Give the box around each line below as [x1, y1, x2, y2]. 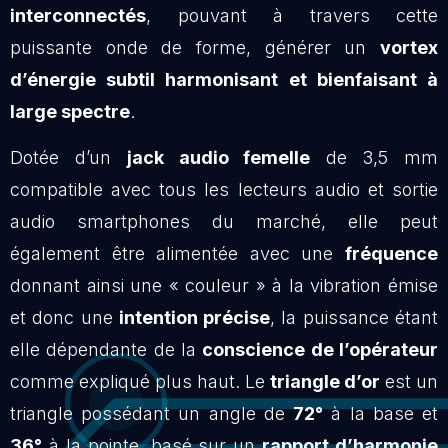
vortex [380, 36, 438, 58]
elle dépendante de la [10, 339, 203, 361]
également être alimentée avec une [10, 243, 345, 265]
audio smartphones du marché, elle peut [10, 211, 438, 233]
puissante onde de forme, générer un [10, 36, 380, 58]
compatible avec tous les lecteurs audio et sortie [10, 179, 438, 201]
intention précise [118, 307, 271, 329]
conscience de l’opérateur [202, 339, 439, 361]
